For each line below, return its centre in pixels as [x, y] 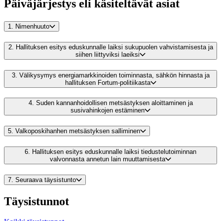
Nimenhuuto [32, 27]
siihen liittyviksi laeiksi [108, 55]
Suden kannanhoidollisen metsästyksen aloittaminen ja [114, 103]
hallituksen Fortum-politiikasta [108, 82]
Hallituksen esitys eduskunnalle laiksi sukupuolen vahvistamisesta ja [114, 47]
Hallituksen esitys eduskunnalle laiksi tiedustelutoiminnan [114, 151]
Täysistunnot [37, 201]
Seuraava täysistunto [46, 180]
